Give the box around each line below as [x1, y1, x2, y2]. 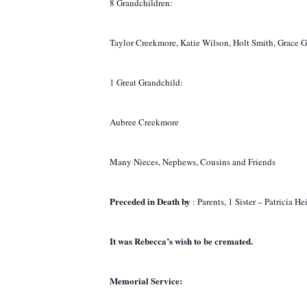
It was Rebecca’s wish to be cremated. [110, 234, 253, 247]
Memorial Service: [110, 274, 182, 287]
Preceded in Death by [110, 195, 193, 208]
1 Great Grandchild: [110, 76, 183, 88]
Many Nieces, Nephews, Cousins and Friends [110, 156, 275, 168]
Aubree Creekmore [110, 116, 179, 128]
